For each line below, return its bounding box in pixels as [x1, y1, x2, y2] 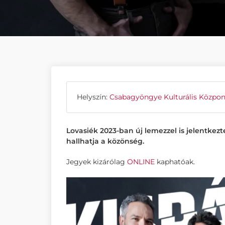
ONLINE [127, 157, 155, 166]
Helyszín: [77, 92, 109, 101]
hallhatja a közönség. [66, 137, 144, 146]
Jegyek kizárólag [66, 157, 127, 166]
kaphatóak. [155, 157, 197, 166]
